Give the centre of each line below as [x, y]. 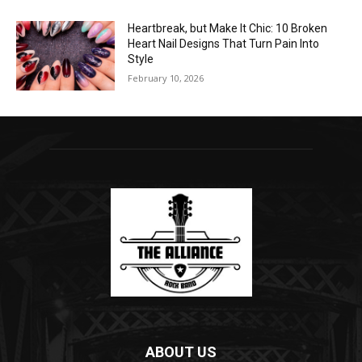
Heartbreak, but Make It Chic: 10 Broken [228, 29]
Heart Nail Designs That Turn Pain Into [224, 44]
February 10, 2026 [166, 78]
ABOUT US [181, 351]
